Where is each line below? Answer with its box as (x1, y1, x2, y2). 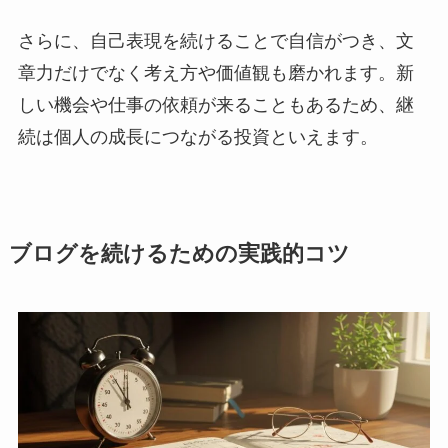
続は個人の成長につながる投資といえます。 (17, 127, 378, 148)
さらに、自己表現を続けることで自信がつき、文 (17, 31, 414, 52)
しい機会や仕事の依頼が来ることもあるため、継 (17, 95, 414, 116)
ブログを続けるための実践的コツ (8, 242, 350, 267)
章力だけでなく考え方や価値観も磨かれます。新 (17, 63, 414, 84)
